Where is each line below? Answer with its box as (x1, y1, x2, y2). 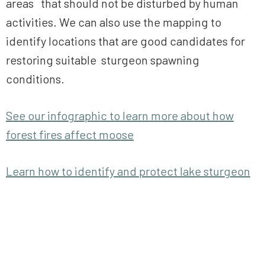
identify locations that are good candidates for (6, 34, 245, 49)
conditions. (6, 72, 64, 86)
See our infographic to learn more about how (6, 108, 234, 123)
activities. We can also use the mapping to (6, 15, 221, 30)
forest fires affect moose (6, 127, 134, 142)
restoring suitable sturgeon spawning (6, 53, 199, 67)
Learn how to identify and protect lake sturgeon (6, 164, 250, 179)
